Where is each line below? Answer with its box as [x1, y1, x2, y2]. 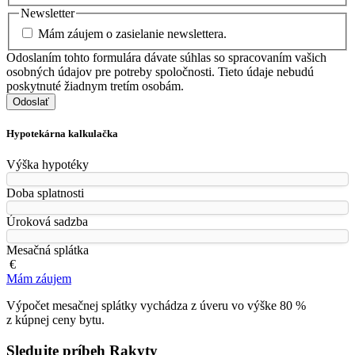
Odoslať [13, 95, 49, 108]
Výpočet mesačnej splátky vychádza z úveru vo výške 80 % [6, 299, 306, 313]
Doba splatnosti [6, 186, 84, 200]
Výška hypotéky [6, 158, 89, 172]
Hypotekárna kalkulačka [6, 127, 118, 139]
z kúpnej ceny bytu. [6, 313, 105, 327]
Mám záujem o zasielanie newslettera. [38, 26, 227, 40]
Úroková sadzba [6, 215, 88, 229]
